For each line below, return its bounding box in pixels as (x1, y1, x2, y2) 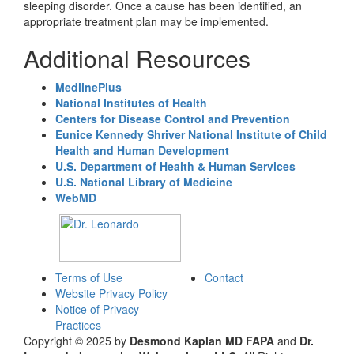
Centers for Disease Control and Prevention (55, 111, 290, 126)
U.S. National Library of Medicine (55, 174, 232, 190)
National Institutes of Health (55, 95, 207, 111)
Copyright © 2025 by (24, 333, 130, 348)
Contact (205, 269, 243, 285)
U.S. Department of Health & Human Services (55, 158, 296, 174)
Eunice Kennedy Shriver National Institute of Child (55, 126, 327, 142)
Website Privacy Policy (55, 285, 168, 301)
